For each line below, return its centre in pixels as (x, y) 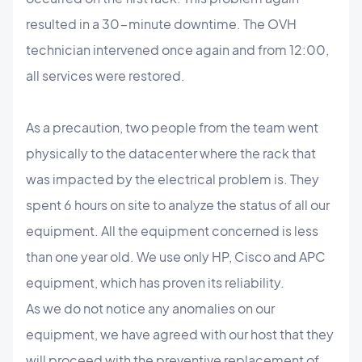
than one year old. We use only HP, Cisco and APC (176, 257)
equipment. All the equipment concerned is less (172, 231)
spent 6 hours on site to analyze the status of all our (178, 205)
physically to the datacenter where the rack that (171, 153)
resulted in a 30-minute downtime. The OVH (161, 24)
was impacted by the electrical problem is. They (173, 179)
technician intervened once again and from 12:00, (177, 50)
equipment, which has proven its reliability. (155, 282)
